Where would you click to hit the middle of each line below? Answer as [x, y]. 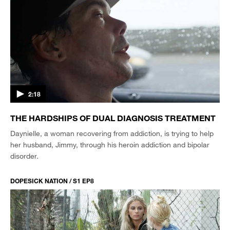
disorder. [24, 156]
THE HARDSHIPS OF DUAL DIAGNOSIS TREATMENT [113, 118]
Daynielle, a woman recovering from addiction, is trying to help [112, 133]
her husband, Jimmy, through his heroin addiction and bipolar [110, 144]
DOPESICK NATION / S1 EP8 [52, 180]
